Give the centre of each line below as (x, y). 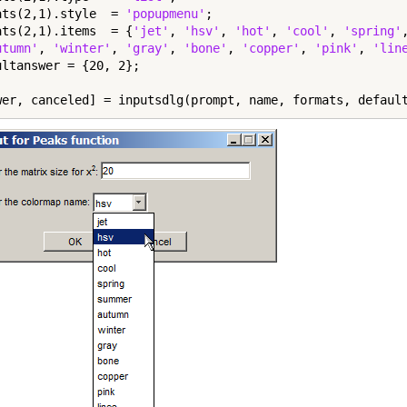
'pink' (336, 48)
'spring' (372, 31)
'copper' (271, 48)
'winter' (82, 48)
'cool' (307, 31)
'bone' (205, 48)
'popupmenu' (165, 14)
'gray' (147, 48)
